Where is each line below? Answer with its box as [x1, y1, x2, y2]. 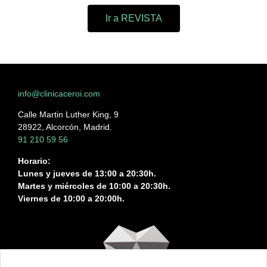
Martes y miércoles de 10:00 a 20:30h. [18, 181, 170, 191]
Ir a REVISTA [105, 13, 162, 23]
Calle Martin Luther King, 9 [18, 110, 119, 120]
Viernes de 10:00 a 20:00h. [18, 193, 125, 203]
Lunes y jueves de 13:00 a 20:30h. [18, 168, 156, 178]
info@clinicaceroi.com [18, 88, 100, 98]
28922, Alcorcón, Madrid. [18, 122, 112, 132]
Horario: [18, 156, 51, 166]
